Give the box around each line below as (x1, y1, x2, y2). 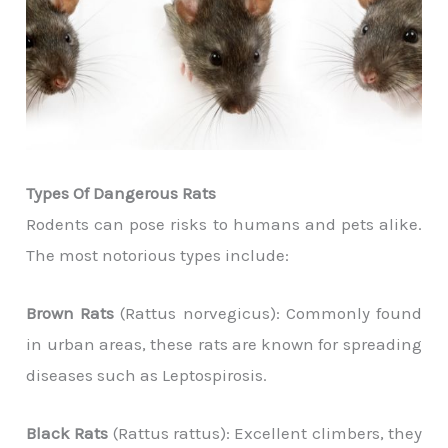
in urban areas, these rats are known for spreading (26, 333, 422, 354)
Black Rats (26, 422, 109, 443)
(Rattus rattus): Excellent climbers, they (108, 422, 422, 443)
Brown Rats (26, 302, 115, 323)
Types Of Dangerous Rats (26, 182, 217, 203)
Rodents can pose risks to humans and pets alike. (26, 213, 422, 234)
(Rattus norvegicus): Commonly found (114, 302, 422, 323)
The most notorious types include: (26, 244, 290, 265)
